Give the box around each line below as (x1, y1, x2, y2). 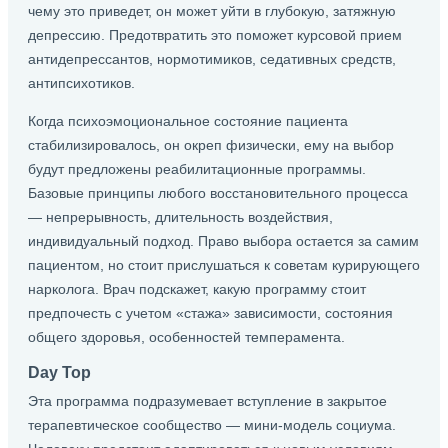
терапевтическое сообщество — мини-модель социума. (28, 417, 396, 433)
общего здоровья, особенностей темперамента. (28, 329, 349, 345)
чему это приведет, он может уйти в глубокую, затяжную (28, 3, 396, 19)
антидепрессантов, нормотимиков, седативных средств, (28, 51, 396, 67)
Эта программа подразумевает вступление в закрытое (28, 393, 387, 409)
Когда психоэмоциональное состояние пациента (28, 113, 348, 129)
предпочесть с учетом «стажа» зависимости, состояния (28, 305, 393, 321)
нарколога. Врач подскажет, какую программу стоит (28, 281, 366, 297)
